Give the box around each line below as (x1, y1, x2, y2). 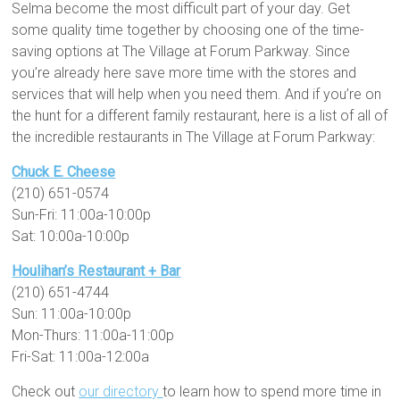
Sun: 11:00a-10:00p (12, 305, 132, 323)
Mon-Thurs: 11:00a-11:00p (12, 327, 175, 345)
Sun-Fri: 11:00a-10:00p (12, 206, 152, 224)
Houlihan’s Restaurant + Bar (12, 262, 181, 280)
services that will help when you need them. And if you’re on (12, 86, 382, 104)
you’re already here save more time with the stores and (12, 64, 357, 82)
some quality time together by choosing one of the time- (12, 21, 365, 39)
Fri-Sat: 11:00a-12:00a (12, 348, 150, 366)
